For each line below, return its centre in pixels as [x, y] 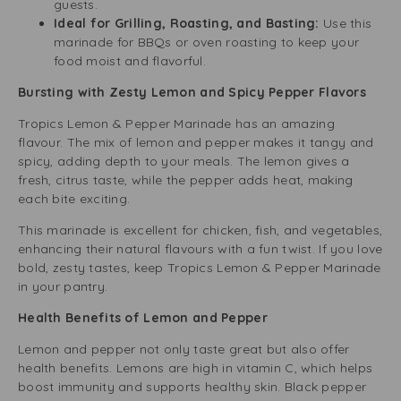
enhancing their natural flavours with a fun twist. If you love [200, 249]
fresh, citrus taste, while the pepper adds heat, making [186, 180]
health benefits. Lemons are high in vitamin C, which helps [196, 368]
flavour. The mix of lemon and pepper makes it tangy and [196, 142]
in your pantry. [63, 286]
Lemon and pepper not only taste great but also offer [184, 349]
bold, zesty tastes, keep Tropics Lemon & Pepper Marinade [200, 268]
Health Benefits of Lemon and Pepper [147, 318]
